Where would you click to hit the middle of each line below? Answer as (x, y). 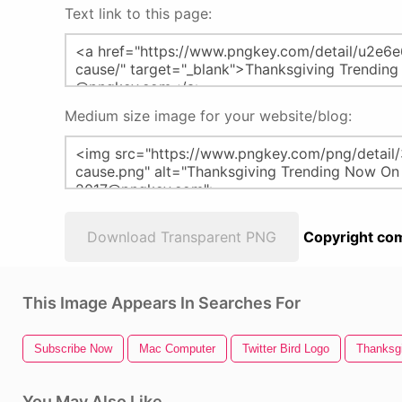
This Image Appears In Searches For (162, 303)
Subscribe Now (73, 349)
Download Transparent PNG (182, 237)
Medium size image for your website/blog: (208, 116)
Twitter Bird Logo (286, 349)
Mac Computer (177, 349)
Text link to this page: (138, 13)
